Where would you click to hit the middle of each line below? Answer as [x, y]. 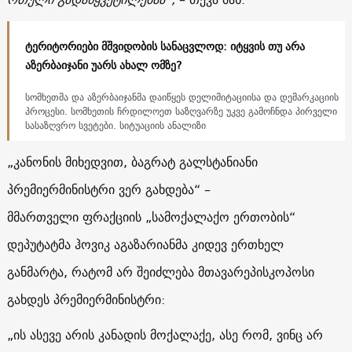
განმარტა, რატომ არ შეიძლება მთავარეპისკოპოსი [160, 271]
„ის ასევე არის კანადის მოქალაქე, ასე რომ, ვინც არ [165, 334]
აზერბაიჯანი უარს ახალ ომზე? [103, 65]
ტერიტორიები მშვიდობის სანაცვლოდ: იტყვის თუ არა [165, 46]
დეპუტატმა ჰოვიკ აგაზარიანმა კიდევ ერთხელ [145, 244]
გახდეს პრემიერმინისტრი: [86, 299]
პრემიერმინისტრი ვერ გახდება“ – [108, 189]
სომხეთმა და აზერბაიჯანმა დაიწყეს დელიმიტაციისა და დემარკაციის [181, 97]
